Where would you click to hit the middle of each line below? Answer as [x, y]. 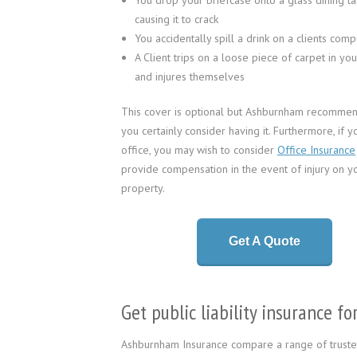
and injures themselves [190, 76]
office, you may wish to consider [199, 150]
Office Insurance [316, 150]
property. [143, 188]
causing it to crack [177, 19]
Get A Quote [265, 241]
